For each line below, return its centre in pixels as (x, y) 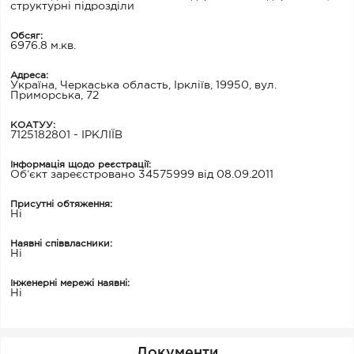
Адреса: (29, 75)
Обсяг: (26, 36)
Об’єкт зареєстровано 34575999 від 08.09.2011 (142, 175)
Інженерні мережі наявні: (70, 283)
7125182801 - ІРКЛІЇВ (66, 135)
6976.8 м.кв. (43, 46)
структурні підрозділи (72, 6)
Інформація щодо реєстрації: (81, 165)
